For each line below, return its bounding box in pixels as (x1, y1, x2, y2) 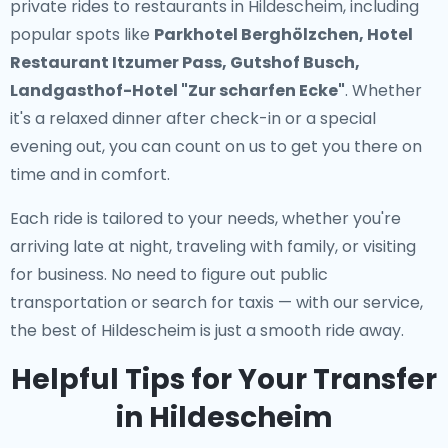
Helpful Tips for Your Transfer (11, 360, 437, 399)
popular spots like (10, 23, 154, 46)
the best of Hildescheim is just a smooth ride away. (10, 319, 404, 342)
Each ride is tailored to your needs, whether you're (10, 207, 401, 230)
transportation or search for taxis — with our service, (10, 291, 423, 314)
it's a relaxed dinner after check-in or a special (10, 107, 376, 130)
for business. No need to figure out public (10, 263, 328, 286)
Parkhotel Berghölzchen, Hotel (154, 23, 413, 46)
